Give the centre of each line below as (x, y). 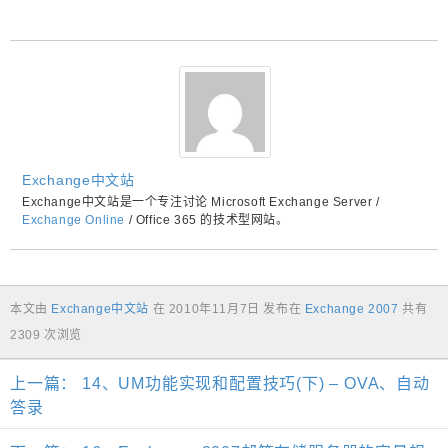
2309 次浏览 (46, 335)
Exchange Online (73, 220)
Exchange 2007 (351, 309)
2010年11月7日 (214, 309)
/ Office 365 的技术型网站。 (207, 220)
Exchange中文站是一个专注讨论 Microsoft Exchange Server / (201, 202)
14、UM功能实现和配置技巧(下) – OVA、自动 (253, 384)
